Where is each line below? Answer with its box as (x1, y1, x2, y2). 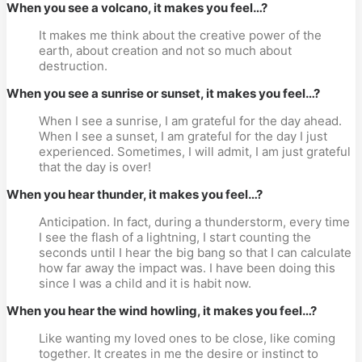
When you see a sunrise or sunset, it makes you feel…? (6, 86, 320, 101)
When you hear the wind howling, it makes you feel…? (6, 303, 317, 318)
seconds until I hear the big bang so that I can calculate (39, 245, 351, 260)
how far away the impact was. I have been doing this (39, 260, 335, 276)
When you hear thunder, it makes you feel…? (6, 187, 263, 202)
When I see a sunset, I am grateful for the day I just (39, 128, 327, 144)
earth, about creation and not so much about (39, 43, 292, 58)
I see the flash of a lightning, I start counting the (39, 229, 311, 245)
